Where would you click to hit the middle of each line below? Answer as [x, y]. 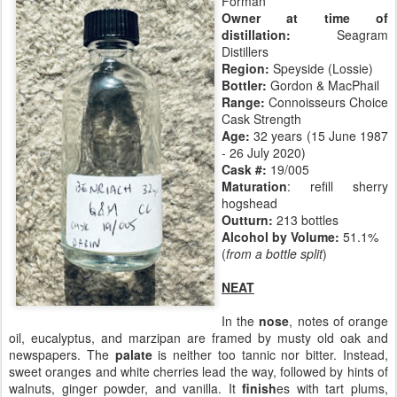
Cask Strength [261, 119]
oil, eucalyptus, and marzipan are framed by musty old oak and [198, 338]
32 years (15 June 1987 [319, 136]
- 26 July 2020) [264, 152]
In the [241, 321]
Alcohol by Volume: [282, 237]
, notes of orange [339, 321]
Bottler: [246, 85]
